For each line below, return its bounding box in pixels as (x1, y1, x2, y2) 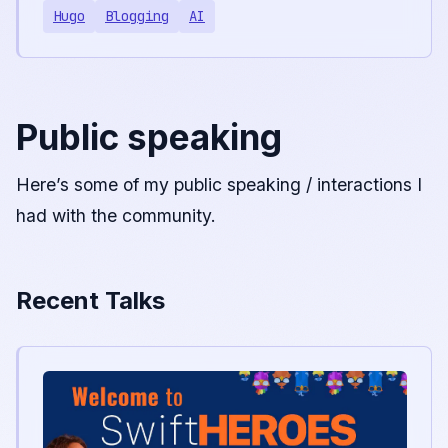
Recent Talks (16, 285, 165, 315)
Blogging (105, 6, 169, 25)
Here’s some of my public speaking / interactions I (16, 173, 422, 195)
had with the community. (16, 204, 216, 226)
